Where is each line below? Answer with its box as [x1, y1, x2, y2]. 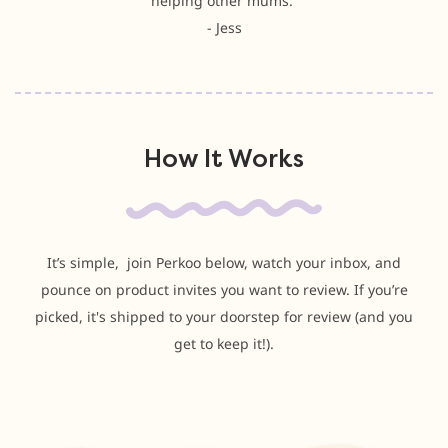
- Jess [206, 18, 242, 38]
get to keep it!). [174, 334, 274, 354]
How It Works [144, 144, 304, 174]
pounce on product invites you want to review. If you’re [40, 280, 408, 300]
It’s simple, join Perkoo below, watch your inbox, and [47, 253, 401, 273]
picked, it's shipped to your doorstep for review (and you [35, 307, 413, 327]
